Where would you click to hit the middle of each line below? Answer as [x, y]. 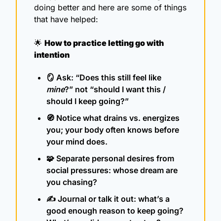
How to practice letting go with [104, 43]
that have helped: [66, 19]
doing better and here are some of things [110, 7]
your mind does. [77, 141]
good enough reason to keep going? [115, 210]
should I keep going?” [88, 101]
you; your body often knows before [113, 129]
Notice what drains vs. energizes [117, 118]
